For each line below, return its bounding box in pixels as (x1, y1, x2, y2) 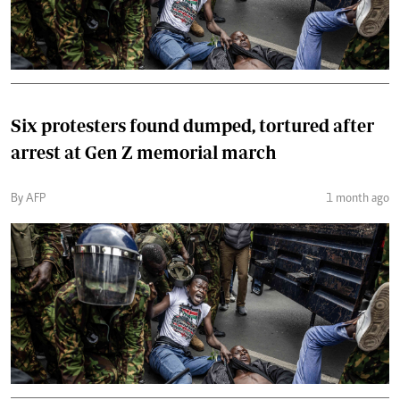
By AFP (11, 192, 46, 205)
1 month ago (326, 192, 389, 205)
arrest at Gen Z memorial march (11, 141, 277, 162)
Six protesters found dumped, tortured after (11, 114, 374, 136)
